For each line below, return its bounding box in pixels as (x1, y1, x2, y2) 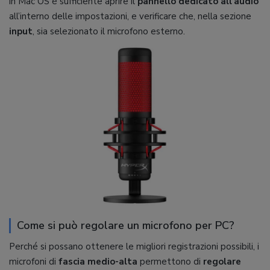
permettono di (137, 255, 201, 268)
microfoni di (9, 255, 58, 268)
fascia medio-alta (58, 255, 137, 268)
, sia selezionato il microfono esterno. (33, 25, 185, 38)
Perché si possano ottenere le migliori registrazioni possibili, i (9, 240, 259, 253)
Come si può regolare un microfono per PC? (17, 218, 234, 233)
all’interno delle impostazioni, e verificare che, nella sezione (9, 10, 251, 23)
